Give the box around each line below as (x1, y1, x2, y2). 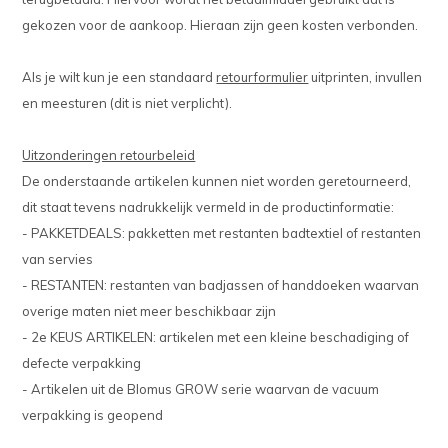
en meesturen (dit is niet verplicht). (22, 95, 236, 112)
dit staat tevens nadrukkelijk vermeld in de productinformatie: (22, 199, 395, 216)
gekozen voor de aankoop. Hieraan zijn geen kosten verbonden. (22, 17, 422, 34)
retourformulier (216, 69, 309, 86)
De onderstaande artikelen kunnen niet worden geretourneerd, (22, 173, 412, 190)
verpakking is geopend (22, 407, 164, 424)
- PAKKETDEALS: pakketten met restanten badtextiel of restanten (22, 225, 422, 242)
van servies (22, 251, 94, 268)
